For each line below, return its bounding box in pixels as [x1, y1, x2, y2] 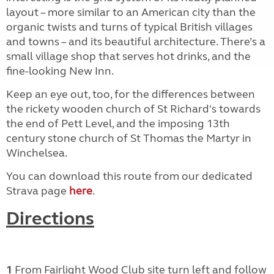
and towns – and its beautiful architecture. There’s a [6, 34, 265, 48]
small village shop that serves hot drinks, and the [6, 49, 251, 63]
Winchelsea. [6, 146, 67, 160]
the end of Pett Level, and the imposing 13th [6, 116, 230, 130]
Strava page [6, 183, 69, 198]
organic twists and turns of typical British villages [6, 20, 253, 34]
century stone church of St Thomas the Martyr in [6, 131, 251, 145]
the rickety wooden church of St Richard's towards [6, 102, 261, 116]
